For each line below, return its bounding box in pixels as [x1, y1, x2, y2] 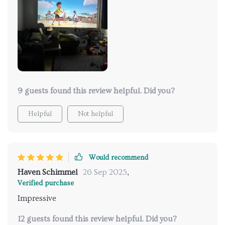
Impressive [18, 194, 56, 203]
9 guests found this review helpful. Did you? [18, 86, 175, 95]
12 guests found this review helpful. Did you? [18, 214, 177, 223]
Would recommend [89, 154, 148, 162]
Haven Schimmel [18, 168, 78, 177]
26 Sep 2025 [83, 168, 127, 177]
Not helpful [78, 110, 113, 118]
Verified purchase [18, 179, 74, 187]
